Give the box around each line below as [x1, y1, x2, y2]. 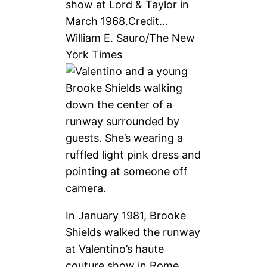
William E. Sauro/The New [66, 31, 195, 44]
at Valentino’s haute [66, 242, 164, 255]
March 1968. [66, 14, 129, 27]
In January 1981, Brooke [66, 209, 187, 222]
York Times [66, 48, 123, 61]
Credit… [128, 14, 169, 27]
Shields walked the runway [66, 225, 201, 238]
